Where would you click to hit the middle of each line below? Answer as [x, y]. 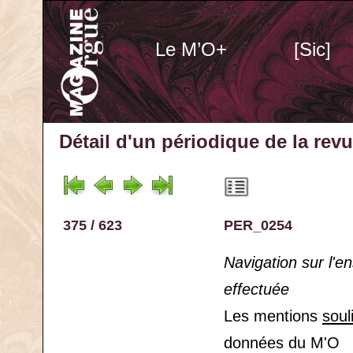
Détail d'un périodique [159, 141]
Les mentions [273, 316]
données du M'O [282, 343]
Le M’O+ [191, 49]
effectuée [256, 289]
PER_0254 [258, 225]
